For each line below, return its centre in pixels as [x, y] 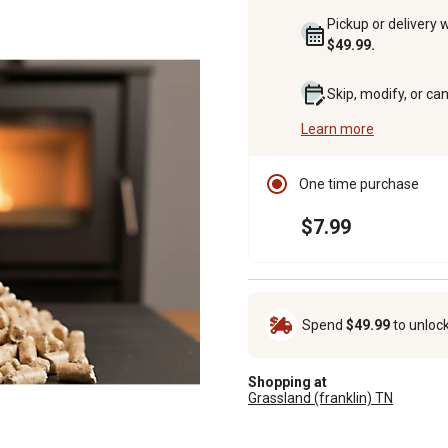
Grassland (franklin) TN [320, 397]
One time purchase [359, 183]
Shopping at [287, 381]
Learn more [337, 128]
